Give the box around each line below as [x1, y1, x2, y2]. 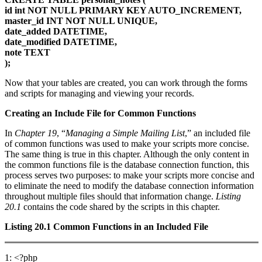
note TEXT [5, 47, 50, 58]
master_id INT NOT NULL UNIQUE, [5, 16, 157, 26]
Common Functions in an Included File [53, 222, 208, 232]
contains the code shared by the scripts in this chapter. [21, 202, 220, 212]
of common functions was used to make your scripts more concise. [5, 139, 249, 149]
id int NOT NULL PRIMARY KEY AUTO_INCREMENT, [5, 5, 242, 16]
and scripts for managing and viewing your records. [5, 88, 194, 99]
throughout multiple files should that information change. [5, 191, 216, 202]
